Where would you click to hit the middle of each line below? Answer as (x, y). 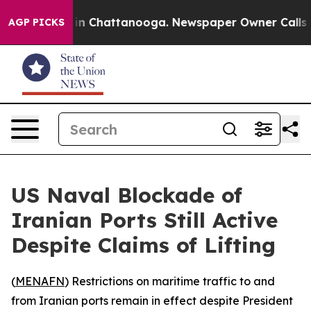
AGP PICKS (36, 22)
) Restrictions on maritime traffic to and (170, 281)
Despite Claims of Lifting (143, 245)
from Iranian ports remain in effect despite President (152, 301)
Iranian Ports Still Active (144, 220)
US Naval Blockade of (127, 195)
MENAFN (40, 281)
